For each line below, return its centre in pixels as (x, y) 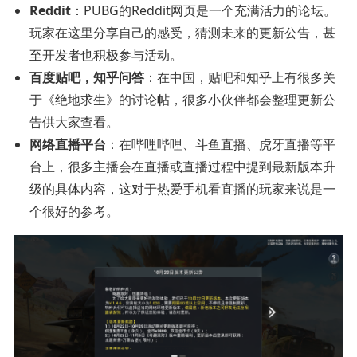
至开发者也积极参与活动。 (106, 55)
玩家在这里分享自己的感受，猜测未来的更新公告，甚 (183, 33)
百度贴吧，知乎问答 (87, 78)
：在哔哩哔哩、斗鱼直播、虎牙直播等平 (221, 145)
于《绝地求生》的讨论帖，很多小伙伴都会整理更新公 (183, 100)
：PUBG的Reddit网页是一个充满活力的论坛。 (204, 11)
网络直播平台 (68, 145)
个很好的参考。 (75, 212)
